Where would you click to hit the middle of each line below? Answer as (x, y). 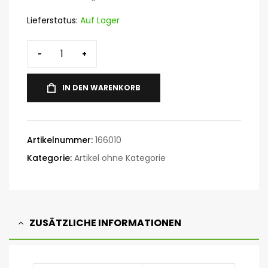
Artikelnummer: (61, 140)
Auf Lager (99, 20)
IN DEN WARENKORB (101, 88)
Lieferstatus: (52, 20)
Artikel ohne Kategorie (120, 158)
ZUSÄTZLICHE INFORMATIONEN (105, 223)
